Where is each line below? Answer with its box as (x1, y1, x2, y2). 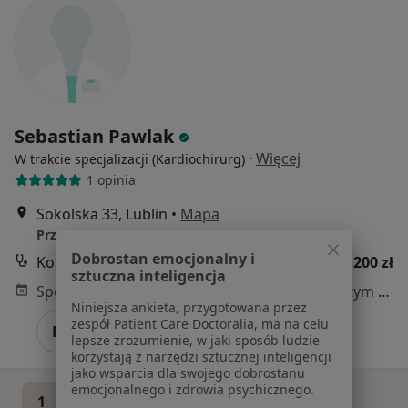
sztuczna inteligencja (70, 265, 226, 286)
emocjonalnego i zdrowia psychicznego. (70, 380, 314, 398)
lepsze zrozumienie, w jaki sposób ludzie (70, 331, 320, 349)
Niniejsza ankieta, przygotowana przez (70, 298, 307, 316)
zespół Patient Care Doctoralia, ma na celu (70, 314, 329, 332)
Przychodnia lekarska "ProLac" (36, 225, 230, 243)
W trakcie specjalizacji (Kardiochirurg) (15, 149, 245, 168)
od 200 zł (331, 251, 393, 272)
